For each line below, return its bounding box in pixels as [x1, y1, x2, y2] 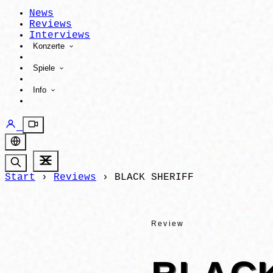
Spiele [33, 63, 57, 73]
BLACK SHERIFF [115, 172, 194, 183]
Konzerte [33, 41, 67, 51]
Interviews [29, 30, 90, 41]
